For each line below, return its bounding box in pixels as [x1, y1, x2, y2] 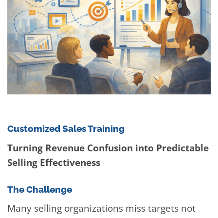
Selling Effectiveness [7, 155, 100, 169]
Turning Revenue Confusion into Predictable [7, 141, 209, 154]
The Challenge [7, 183, 72, 195]
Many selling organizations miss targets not [7, 201, 196, 215]
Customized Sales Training [7, 123, 125, 134]
